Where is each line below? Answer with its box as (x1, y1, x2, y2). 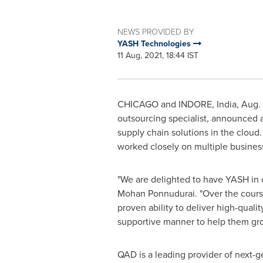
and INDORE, (158, 97, 217, 110)
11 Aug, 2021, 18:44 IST (117, 49, 198, 61)
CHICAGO (117, 97, 159, 110)
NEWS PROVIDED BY (117, 26, 194, 37)
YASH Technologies (117, 38, 193, 49)
